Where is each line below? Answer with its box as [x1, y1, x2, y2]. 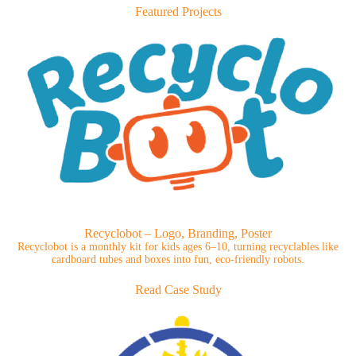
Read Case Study [134, 283, 222, 296]
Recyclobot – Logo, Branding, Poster [84, 226, 272, 240]
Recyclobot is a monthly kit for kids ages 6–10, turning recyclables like [17, 241, 339, 253]
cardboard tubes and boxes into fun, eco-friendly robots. [52, 253, 304, 265]
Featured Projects [134, 5, 222, 18]
